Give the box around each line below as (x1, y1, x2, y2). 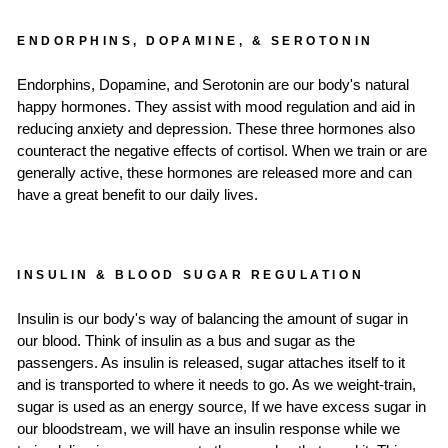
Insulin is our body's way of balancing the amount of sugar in (17, 311, 408, 328)
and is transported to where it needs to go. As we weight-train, (17, 377, 416, 394)
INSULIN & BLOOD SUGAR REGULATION (17, 268, 365, 282)
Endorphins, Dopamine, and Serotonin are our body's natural (17, 77, 409, 94)
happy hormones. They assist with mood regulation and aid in (17, 99, 415, 116)
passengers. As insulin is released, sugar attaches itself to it (17, 355, 405, 372)
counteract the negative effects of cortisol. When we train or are (17, 143, 427, 160)
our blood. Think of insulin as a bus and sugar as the (17, 333, 355, 350)
